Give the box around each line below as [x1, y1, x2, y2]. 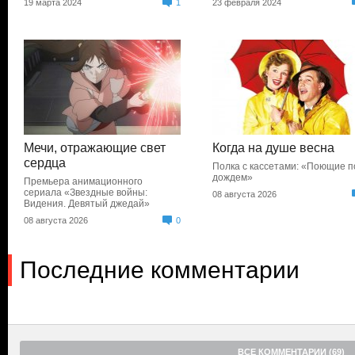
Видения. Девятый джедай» [24, 198, 150, 209]
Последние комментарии [20, 257, 300, 283]
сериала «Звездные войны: [24, 187, 147, 198]
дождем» [212, 172, 254, 183]
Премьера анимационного [24, 176, 143, 187]
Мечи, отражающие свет [24, 141, 166, 155]
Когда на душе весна [212, 141, 335, 155]
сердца [24, 156, 66, 170]
